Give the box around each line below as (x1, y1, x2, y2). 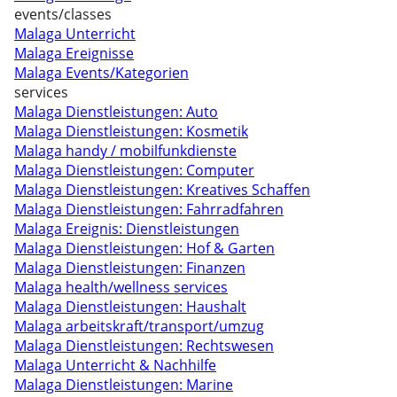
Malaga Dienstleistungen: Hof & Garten (14, 238, 275, 258)
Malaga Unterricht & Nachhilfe (14, 355, 216, 375)
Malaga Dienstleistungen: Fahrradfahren (14, 199, 284, 219)
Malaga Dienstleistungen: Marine (14, 375, 233, 394)
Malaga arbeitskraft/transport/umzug (14, 316, 264, 336)
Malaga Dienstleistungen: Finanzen (14, 258, 245, 277)
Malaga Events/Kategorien (14, 63, 189, 82)
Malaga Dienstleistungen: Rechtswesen (14, 336, 274, 355)
